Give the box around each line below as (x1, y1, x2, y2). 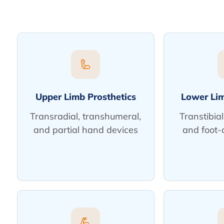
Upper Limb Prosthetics (35, 91, 136, 102)
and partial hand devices (33, 124, 138, 135)
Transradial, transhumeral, (30, 110, 141, 122)
